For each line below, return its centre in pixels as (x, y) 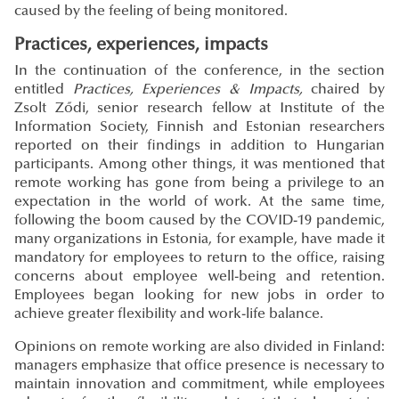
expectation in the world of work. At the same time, (199, 203)
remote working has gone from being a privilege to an (199, 184)
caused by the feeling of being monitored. (151, 12)
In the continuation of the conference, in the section (199, 72)
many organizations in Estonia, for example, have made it (199, 240)
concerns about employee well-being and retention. (199, 277)
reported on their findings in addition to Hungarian (199, 147)
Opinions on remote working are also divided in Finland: (199, 348)
